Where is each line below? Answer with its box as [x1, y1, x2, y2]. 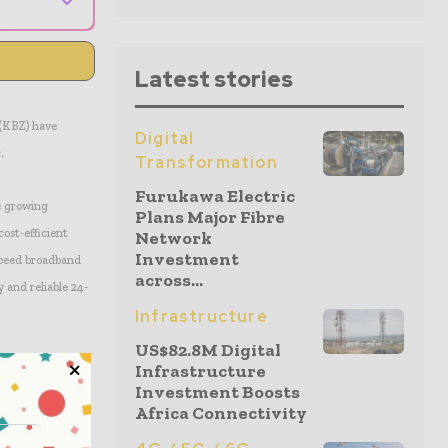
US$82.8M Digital [135, 339, 281, 361]
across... [135, 269, 203, 291]
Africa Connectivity [135, 402, 307, 424]
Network [135, 227, 212, 249]
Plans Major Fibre [135, 206, 285, 228]
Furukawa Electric [135, 185, 295, 207]
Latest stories [135, 65, 293, 94]
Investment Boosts [135, 381, 300, 403]
